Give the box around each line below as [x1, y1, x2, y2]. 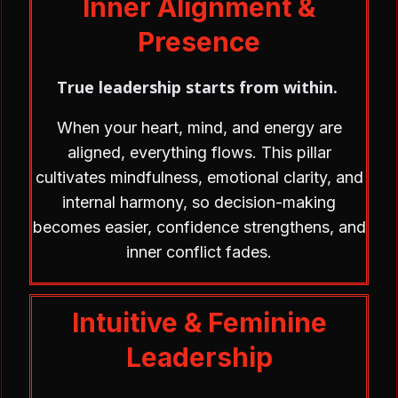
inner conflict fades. [126, 243, 272, 261]
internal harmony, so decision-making [62, 193, 336, 211]
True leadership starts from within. [57, 76, 338, 98]
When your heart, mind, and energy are [56, 118, 342, 137]
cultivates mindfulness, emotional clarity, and [35, 168, 363, 187]
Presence [138, 26, 260, 58]
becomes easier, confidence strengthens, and [32, 218, 366, 236]
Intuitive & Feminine [71, 306, 327, 338]
